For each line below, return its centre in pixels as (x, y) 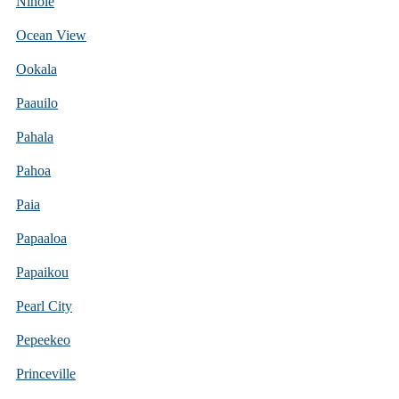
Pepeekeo (43, 339)
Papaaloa (41, 238)
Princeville (46, 373)
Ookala (37, 69)
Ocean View (51, 35)
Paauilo (37, 102)
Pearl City (44, 305)
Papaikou (42, 272)
